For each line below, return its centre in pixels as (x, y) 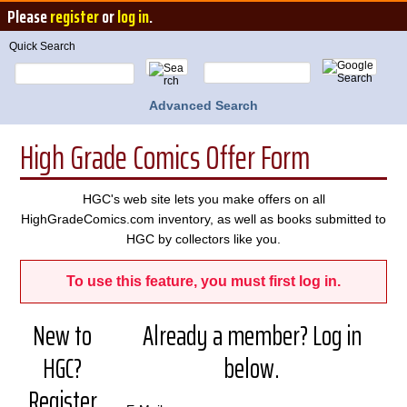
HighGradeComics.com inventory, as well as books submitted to (203, 219)
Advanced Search (203, 105)
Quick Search (42, 46)
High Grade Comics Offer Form (165, 158)
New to (63, 336)
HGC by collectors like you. (203, 239)
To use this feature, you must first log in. (203, 281)
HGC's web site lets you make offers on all (203, 199)
